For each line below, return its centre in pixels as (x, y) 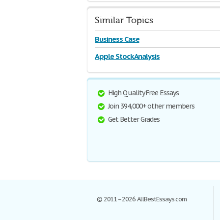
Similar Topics (124, 20)
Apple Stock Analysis (127, 56)
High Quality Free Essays (144, 93)
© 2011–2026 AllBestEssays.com (142, 199)
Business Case (117, 39)
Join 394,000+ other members (151, 106)
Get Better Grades (134, 119)
